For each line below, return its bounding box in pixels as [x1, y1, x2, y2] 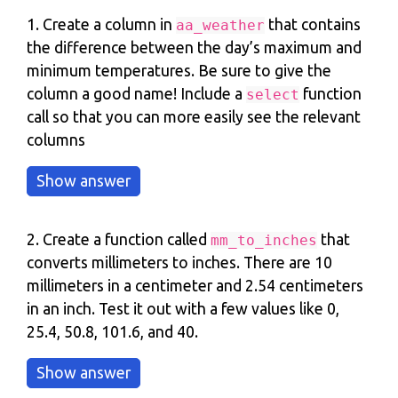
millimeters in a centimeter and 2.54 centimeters [27, 277, 363, 294]
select [246, 86, 299, 103]
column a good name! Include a [27, 85, 246, 102]
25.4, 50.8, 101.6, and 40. [27, 323, 198, 340]
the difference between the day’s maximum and [27, 39, 362, 56]
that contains [265, 16, 361, 33]
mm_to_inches [211, 232, 317, 249]
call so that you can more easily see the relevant [27, 108, 361, 125]
